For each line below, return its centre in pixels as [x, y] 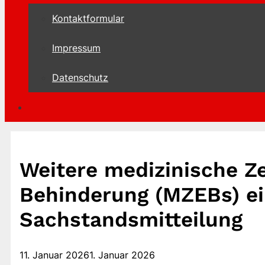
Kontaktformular [88, 18]
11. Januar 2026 [54, 255]
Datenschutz [80, 77]
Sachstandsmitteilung [131, 220]
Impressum [76, 48]
